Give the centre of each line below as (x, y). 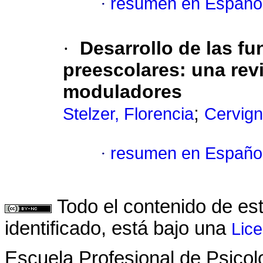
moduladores (122, 92)
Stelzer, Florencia (128, 114)
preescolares (121, 70)
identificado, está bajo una (118, 229)
